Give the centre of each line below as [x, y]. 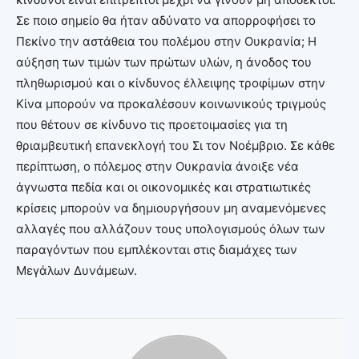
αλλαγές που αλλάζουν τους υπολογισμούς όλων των [171, 228]
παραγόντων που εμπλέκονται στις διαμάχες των [157, 249]
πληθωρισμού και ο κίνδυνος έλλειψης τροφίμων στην [171, 83]
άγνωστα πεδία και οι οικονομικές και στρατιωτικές [163, 187]
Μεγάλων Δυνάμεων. [77, 270]
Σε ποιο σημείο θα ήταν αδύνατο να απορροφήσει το [166, 20]
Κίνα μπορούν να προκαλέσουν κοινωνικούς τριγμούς [171, 103]
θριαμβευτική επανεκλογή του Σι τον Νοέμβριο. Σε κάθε [175, 145]
